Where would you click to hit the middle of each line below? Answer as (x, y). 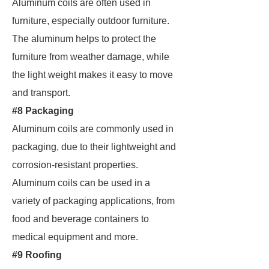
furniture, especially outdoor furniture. (91, 21)
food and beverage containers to (80, 219)
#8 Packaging (43, 111)
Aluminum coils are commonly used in (93, 129)
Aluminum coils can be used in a (81, 183)
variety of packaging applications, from (93, 201)
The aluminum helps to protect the (84, 39)
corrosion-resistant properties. (75, 165)
